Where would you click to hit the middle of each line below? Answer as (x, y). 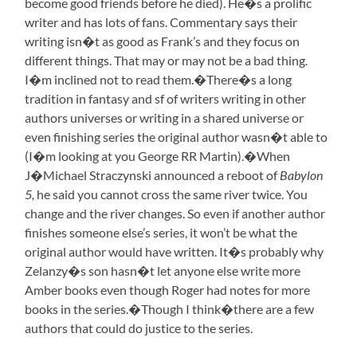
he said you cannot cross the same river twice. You (171, 194)
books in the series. (77, 309)
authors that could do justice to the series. (139, 328)
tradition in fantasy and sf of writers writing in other (166, 99)
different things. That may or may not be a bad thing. (167, 61)
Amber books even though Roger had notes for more (168, 290)
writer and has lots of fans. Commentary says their (161, 22)
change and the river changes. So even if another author (175, 214)
